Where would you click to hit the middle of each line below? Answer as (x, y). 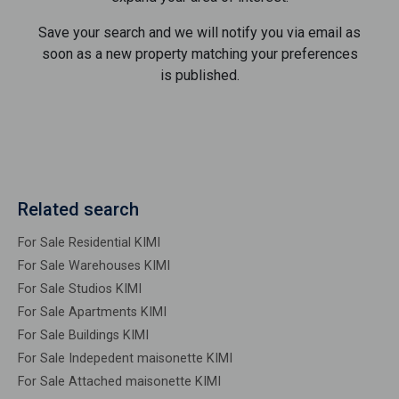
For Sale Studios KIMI (80, 289)
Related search (78, 209)
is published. (199, 75)
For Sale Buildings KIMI (83, 335)
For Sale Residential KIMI (89, 243)
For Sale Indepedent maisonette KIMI (125, 358)
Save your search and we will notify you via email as (199, 33)
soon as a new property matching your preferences (199, 54)
